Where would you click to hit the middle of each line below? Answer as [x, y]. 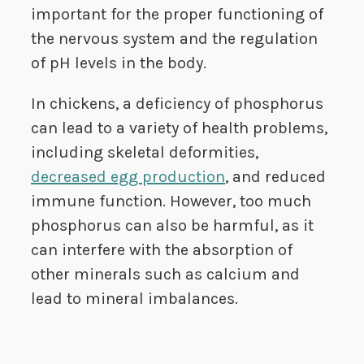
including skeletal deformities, [145, 153]
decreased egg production [128, 177]
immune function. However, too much [171, 201]
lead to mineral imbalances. [134, 299]
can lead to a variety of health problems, [179, 128]
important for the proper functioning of [177, 15]
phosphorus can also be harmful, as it [172, 226]
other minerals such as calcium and [165, 275]
